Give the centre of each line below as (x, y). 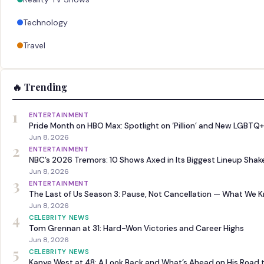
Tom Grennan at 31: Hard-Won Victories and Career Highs (136, 229)
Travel (34, 45)
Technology (45, 22)
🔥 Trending (40, 87)
